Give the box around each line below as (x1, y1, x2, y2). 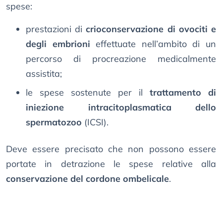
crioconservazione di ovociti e (86, 23, 217, 35)
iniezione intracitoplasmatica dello (26, 102, 216, 113)
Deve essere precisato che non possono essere (6, 143, 216, 155)
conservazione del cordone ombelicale (6, 173, 169, 185)
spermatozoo (26, 116, 82, 128)
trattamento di (150, 87, 216, 99)
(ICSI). (82, 116, 109, 128)
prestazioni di (26, 23, 86, 35)
